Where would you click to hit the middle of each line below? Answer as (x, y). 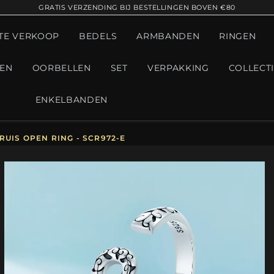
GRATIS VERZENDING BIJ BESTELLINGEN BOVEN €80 (137, 7)
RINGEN (238, 36)
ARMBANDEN (168, 36)
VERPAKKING (178, 68)
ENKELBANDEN (72, 100)
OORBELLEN (61, 68)
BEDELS (98, 36)
